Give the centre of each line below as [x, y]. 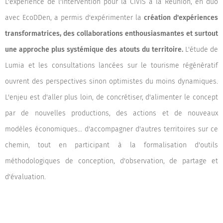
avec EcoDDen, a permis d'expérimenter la [74, 18]
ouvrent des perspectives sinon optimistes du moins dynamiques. [111, 81]
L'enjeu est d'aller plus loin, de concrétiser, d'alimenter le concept [111, 97]
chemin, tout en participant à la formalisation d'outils [111, 145]
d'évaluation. [25, 177]
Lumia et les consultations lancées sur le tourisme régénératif [111, 65]
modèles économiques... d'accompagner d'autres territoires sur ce [111, 129]
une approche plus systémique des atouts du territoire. [95, 50]
